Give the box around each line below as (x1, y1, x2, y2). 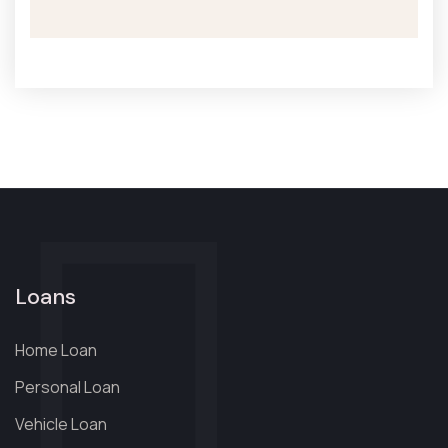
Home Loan (15, 339, 97, 361)
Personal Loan (15, 376, 120, 398)
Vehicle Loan (15, 413, 107, 435)
